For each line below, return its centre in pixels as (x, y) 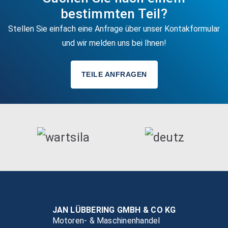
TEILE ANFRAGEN (114, 74)
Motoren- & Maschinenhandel (106, 221)
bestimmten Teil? (114, 14)
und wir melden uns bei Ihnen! (114, 43)
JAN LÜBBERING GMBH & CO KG (114, 210)
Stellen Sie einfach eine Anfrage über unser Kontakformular (114, 29)
